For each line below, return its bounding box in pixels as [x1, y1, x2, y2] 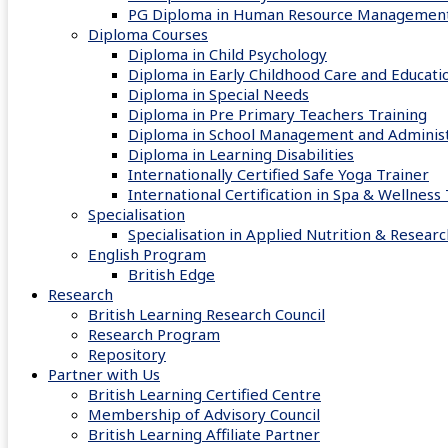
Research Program [88, 324, 220, 344]
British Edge [128, 264, 215, 284]
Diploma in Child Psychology [128, 44, 327, 64]
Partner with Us [48, 364, 160, 384]
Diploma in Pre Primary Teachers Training [128, 104, 427, 124]
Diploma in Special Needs [128, 84, 309, 104]
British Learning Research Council [88, 304, 325, 324]
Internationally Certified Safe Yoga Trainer [128, 164, 429, 184]
